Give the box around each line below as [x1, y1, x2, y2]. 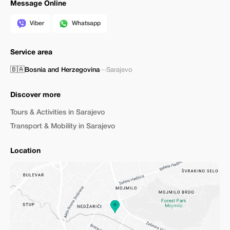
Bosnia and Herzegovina [25, 67, 100, 73]
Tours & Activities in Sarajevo [10, 109, 105, 116]
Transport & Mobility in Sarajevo [10, 123, 115, 130]
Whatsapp [72, 21, 101, 26]
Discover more [10, 92, 61, 99]
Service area [10, 49, 52, 56]
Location [10, 148, 41, 155]
